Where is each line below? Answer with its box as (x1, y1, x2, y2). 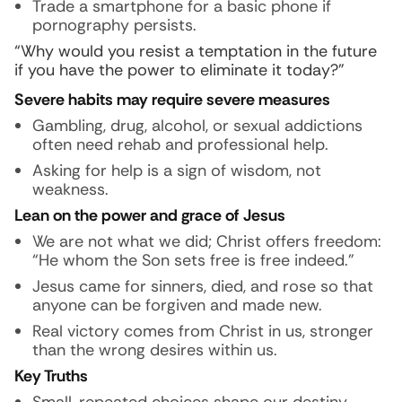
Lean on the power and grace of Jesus (14, 205, 285, 226)
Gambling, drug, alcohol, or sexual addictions (32, 115, 363, 136)
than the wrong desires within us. (32, 339, 277, 361)
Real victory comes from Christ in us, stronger (32, 320, 373, 342)
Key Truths (14, 365, 88, 387)
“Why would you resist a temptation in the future (14, 40, 377, 62)
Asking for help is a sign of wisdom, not (32, 160, 321, 181)
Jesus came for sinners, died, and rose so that (32, 275, 373, 297)
